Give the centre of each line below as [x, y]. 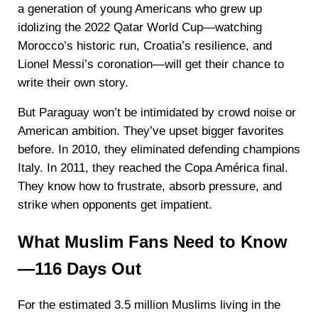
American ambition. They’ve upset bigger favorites [150, 131]
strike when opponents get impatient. [115, 204]
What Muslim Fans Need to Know [152, 242]
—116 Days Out [79, 269]
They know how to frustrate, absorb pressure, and [149, 186]
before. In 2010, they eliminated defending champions [159, 149]
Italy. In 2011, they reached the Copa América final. [153, 168]
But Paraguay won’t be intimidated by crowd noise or [157, 112]
